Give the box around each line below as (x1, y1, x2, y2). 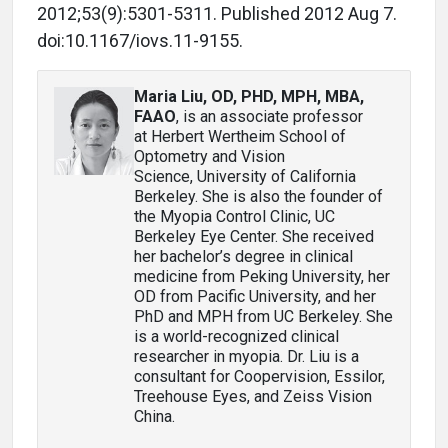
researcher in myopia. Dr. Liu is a (134, 346, 359, 366)
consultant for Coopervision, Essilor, (134, 366, 385, 386)
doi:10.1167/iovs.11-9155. (37, 29, 243, 51)
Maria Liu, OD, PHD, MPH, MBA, (134, 86, 364, 106)
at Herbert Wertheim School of (134, 126, 346, 146)
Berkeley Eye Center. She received (134, 226, 374, 246)
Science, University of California (134, 166, 356, 186)
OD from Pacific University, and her (134, 286, 376, 306)
